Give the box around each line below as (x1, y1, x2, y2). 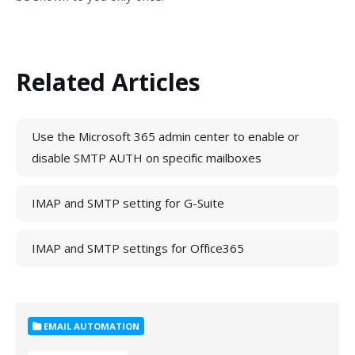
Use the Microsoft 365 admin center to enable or (32, 128, 300, 144)
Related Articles (16, 66, 200, 98)
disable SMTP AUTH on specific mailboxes (32, 149, 261, 166)
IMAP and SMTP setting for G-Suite (32, 194, 224, 211)
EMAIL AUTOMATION (41, 319, 139, 332)
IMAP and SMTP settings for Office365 (32, 239, 244, 256)
